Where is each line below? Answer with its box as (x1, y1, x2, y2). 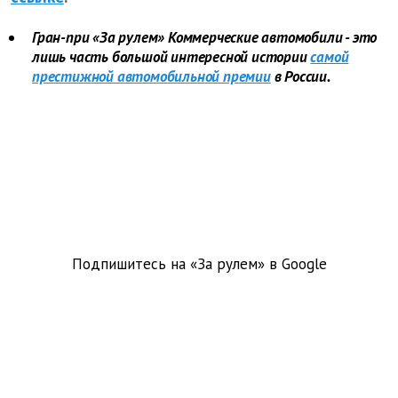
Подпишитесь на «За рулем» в (71, 253, 282, 274)
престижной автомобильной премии (32, 66, 271, 86)
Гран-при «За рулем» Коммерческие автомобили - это (32, 27, 378, 47)
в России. (270, 66, 330, 86)
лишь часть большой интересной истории (32, 46, 307, 67)
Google (281, 253, 327, 274)
